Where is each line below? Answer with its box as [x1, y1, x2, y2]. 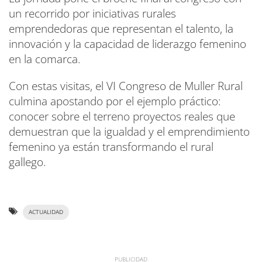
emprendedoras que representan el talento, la [9, 21, 233, 37]
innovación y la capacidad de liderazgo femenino [9, 36, 246, 52]
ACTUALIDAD [29, 208, 63, 216]
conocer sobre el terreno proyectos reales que [9, 109, 235, 125]
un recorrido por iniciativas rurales [9, 6, 176, 22]
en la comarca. [9, 51, 81, 67]
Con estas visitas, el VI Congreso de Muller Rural [9, 78, 243, 94]
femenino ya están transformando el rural [9, 139, 213, 155]
